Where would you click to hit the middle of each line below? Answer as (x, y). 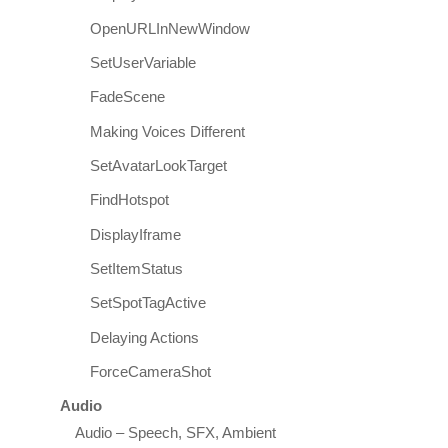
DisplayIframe (135, 234)
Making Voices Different (167, 131)
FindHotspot (129, 200)
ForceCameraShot (150, 371)
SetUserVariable (142, 62)
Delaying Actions (144, 337)
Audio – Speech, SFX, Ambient (175, 433)
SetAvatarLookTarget (158, 165)
